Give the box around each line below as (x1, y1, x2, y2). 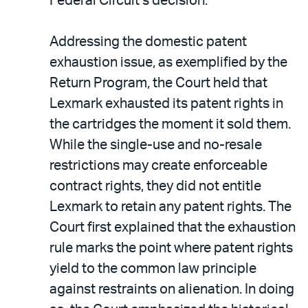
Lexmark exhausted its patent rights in (49, 97, 283, 111)
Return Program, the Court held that (49, 76, 267, 90)
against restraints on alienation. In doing (49, 283, 294, 296)
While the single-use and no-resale (49, 138, 262, 152)
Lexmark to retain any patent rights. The (49, 200, 291, 214)
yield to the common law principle (49, 262, 256, 276)
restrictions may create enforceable (49, 159, 267, 173)
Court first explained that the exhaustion (49, 221, 296, 234)
